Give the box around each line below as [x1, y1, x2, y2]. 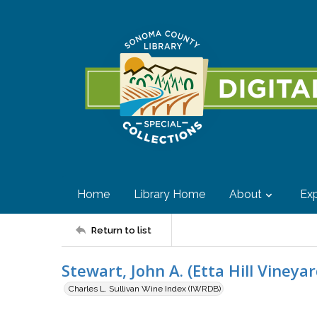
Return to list [91, 224, 151, 236]
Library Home [134, 188, 205, 201]
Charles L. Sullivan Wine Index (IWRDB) [69, 284, 221, 294]
